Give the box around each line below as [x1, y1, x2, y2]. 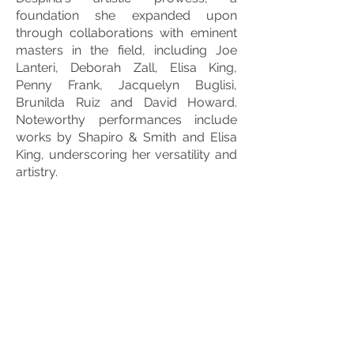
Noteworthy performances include [16, 112, 237, 127]
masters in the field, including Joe [16, 43, 237, 58]
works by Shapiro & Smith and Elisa [16, 130, 237, 145]
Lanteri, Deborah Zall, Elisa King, [16, 60, 237, 75]
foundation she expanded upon [16, 8, 237, 23]
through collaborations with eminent [16, 25, 237, 40]
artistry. [16, 164, 58, 179]
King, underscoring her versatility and [16, 147, 237, 162]
